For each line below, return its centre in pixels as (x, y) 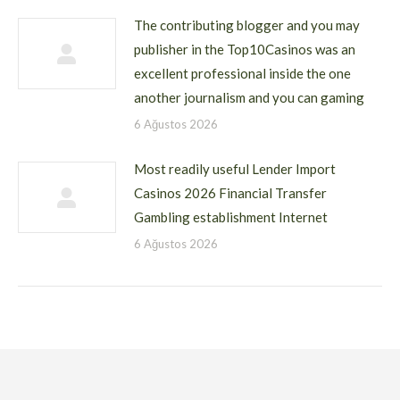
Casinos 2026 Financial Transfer (230, 193)
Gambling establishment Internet (231, 217)
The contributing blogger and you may (247, 25)
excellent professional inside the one (242, 73)
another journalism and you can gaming (249, 97)
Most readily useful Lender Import (235, 169)
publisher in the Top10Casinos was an (245, 49)
